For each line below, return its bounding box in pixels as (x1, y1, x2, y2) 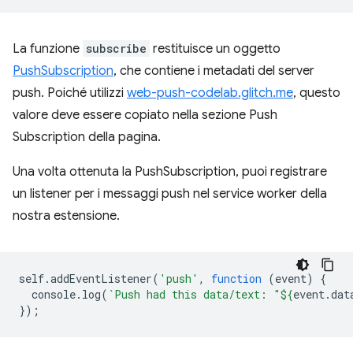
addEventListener (50, 271, 152, 286)
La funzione (13, 41, 83, 57)
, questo (293, 85, 340, 101)
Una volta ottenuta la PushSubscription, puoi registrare (13, 164, 327, 180)
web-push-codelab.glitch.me (127, 85, 293, 101)
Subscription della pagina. (13, 129, 161, 145)
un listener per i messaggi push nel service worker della (13, 186, 327, 202)
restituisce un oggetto (150, 41, 281, 57)
